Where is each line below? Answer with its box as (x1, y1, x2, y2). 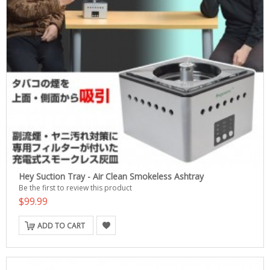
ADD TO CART (37, 221, 85, 231)
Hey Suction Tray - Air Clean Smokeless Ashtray (19, 171, 204, 182)
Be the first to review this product (19, 183, 132, 193)
